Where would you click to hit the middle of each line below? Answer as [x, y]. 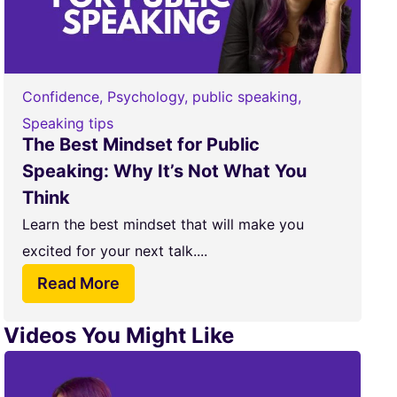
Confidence [60, 97]
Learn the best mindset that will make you [163, 224]
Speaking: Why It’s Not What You [164, 171]
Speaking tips [67, 123]
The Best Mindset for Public [140, 144]
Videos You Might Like [118, 335]
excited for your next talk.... [114, 251]
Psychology [145, 97]
